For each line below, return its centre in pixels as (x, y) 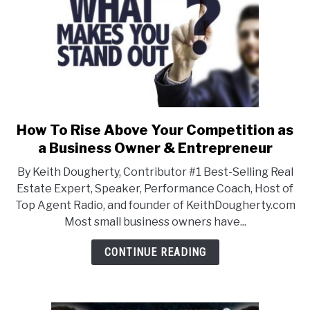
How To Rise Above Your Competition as (155, 130)
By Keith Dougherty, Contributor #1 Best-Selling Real (155, 172)
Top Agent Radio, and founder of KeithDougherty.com (155, 205)
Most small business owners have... (155, 222)
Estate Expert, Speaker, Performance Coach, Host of (155, 189)
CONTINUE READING (155, 252)
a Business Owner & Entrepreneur (155, 148)
